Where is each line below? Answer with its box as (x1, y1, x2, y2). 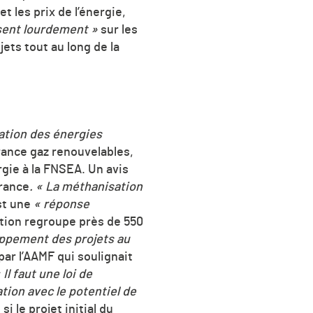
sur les (98, 23, 138, 36)
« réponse (34, 198, 89, 211)
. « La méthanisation (29, 180, 143, 194)
